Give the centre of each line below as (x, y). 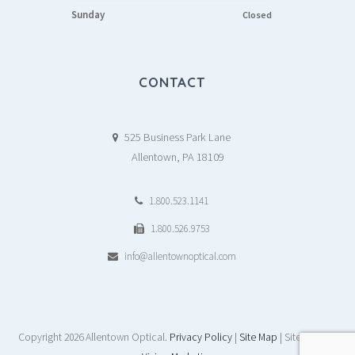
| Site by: (298, 337)
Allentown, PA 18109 (177, 157)
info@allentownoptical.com (180, 256)
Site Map (258, 337)
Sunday (88, 15)
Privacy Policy (201, 337)
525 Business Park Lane (177, 137)
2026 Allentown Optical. (117, 337)
